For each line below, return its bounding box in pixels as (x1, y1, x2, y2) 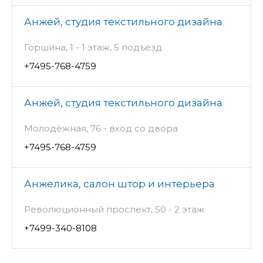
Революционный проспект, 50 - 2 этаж (24, 204, 204, 215)
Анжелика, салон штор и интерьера (24, 178, 215, 190)
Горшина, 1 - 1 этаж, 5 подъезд (24, 42, 162, 53)
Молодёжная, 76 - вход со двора (24, 123, 178, 134)
